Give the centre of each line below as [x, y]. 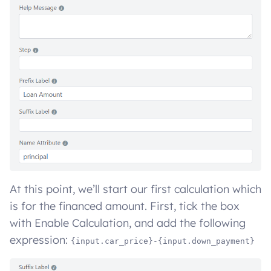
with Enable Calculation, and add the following [128, 223]
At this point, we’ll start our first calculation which [135, 189]
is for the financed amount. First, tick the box [125, 206]
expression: [40, 240]
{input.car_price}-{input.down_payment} [163, 241]
